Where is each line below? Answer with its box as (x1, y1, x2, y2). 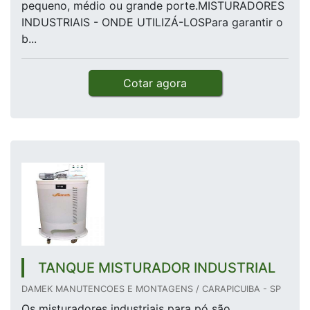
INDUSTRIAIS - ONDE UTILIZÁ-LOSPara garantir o (21, 15, 283, 30)
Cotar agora (123, 76, 187, 91)
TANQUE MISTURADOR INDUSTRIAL (38, 259, 275, 277)
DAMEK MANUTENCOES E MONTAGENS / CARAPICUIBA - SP (21, 284, 281, 295)
